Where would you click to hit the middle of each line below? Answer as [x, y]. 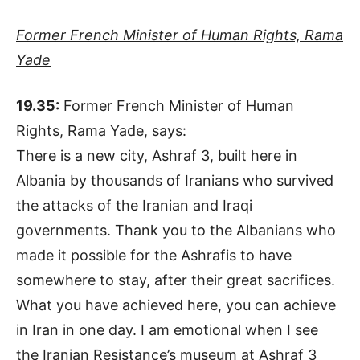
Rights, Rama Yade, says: [101, 131]
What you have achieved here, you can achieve [176, 305]
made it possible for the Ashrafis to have [154, 256]
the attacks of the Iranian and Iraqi [134, 206]
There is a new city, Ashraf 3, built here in [157, 156]
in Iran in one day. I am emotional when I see [167, 330]
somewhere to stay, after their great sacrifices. [176, 280]
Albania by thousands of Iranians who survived [175, 181]
